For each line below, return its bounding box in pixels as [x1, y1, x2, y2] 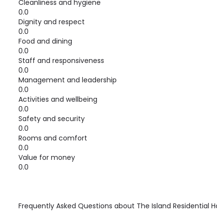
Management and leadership [18, 75, 117, 85]
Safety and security [18, 114, 85, 124]
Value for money [18, 153, 75, 162]
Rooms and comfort [18, 133, 87, 143]
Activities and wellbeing [18, 94, 97, 104]
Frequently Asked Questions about [18, 201, 137, 211]
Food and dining [18, 36, 72, 46]
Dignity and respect [18, 17, 85, 27]
